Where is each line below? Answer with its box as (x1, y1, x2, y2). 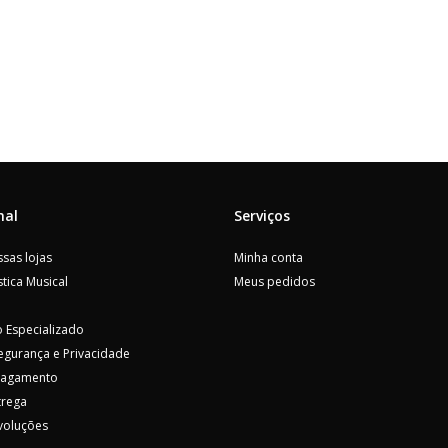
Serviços (234, 206, 290, 226)
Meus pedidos (234, 273, 315, 291)
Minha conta (234, 249, 303, 267)
